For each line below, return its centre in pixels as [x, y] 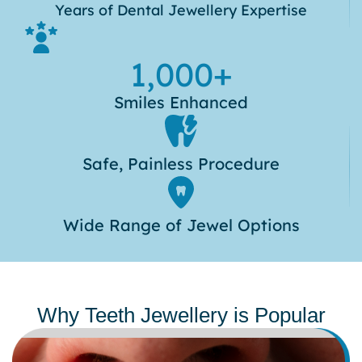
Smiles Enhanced [181, 102]
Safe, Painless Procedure [181, 164]
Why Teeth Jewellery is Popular [181, 315]
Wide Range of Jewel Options [181, 225]
